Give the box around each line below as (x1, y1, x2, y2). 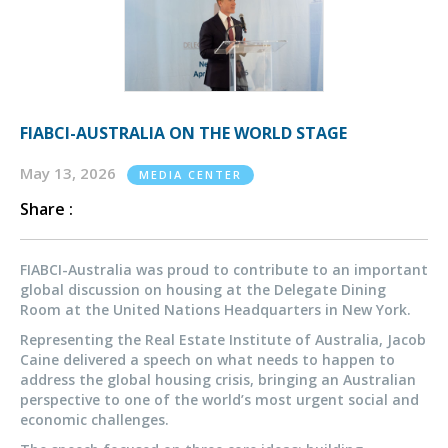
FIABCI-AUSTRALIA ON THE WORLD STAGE (20, 122, 347, 145)
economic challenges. (20, 410, 169, 430)
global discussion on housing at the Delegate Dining (20, 280, 386, 300)
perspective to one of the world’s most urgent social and (20, 390, 419, 410)
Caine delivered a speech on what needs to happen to (20, 350, 395, 370)
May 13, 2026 (20, 163, 120, 184)
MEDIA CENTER (139, 167, 242, 183)
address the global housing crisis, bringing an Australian (20, 370, 416, 390)
